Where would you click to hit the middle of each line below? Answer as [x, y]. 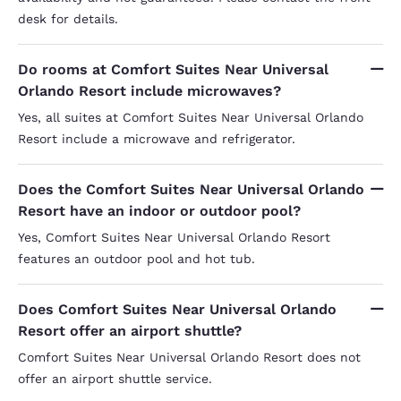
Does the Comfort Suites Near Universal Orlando [191, 189]
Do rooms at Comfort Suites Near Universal [173, 69]
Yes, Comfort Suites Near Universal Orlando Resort [174, 237]
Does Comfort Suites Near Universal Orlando [177, 309]
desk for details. [68, 18]
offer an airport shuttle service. [115, 378]
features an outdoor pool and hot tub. [137, 258]
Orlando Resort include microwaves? [149, 90]
